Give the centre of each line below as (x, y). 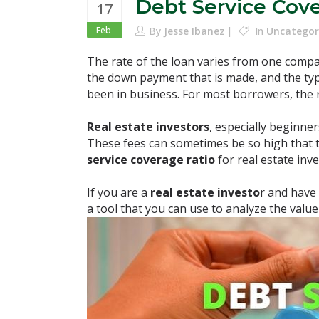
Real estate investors (148, 127)
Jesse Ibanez (194, 31)
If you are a (119, 192)
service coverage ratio (151, 159)
